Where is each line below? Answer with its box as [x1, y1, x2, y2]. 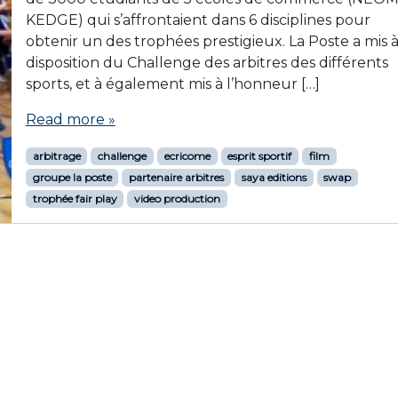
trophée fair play [32, 192, 117, 205]
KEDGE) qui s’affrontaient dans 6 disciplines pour [25, 12, 370, 28]
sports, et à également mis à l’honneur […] [25, 76, 320, 92]
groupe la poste [32, 171, 112, 184]
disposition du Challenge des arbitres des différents [25, 54, 388, 71]
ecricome [163, 149, 211, 163]
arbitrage [32, 149, 81, 163]
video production [134, 192, 221, 205]
